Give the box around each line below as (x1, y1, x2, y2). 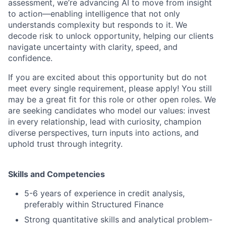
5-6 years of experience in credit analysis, (24, 188, 185, 198)
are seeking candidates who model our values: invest (8, 105, 210, 116)
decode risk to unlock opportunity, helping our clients (8, 30, 213, 41)
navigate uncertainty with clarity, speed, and (8, 41, 178, 52)
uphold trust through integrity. (8, 138, 123, 149)
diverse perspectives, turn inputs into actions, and (8, 127, 199, 138)
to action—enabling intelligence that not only (8, 8, 180, 19)
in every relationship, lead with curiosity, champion (8, 116, 201, 127)
